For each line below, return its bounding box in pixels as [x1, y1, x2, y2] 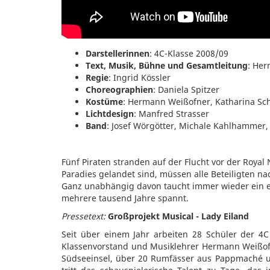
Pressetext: [61, 210, 105, 222]
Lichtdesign [86, 107, 134, 119]
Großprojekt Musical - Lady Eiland [105, 210, 249, 222]
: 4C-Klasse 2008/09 [149, 47, 228, 59]
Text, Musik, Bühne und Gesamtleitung [86, 59, 248, 71]
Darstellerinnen [86, 47, 149, 59]
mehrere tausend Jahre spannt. [61, 192, 189, 204]
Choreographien [86, 83, 153, 95]
